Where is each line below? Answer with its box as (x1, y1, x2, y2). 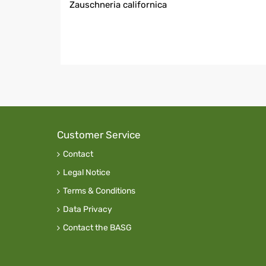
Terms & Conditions (63, 186, 135, 197)
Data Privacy (63, 204, 112, 215)
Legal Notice (63, 167, 110, 178)
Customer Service (57, 129, 141, 141)
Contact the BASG (63, 223, 132, 233)
